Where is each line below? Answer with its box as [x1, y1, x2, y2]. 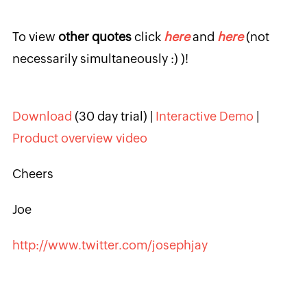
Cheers [12, 167, 53, 181]
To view [12, 29, 58, 44]
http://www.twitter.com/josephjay [12, 238, 208, 252]
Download [12, 109, 72, 123]
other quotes [58, 29, 132, 44]
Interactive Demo [155, 109, 254, 123]
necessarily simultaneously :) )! [12, 51, 188, 66]
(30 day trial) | [71, 109, 156, 123]
